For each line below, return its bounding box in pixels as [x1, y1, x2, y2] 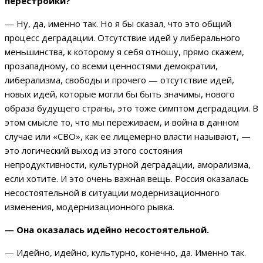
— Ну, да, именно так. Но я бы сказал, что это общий [5, 18, 231, 30]
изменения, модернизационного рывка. [5, 201, 174, 213]
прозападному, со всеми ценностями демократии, [5, 60, 218, 72]
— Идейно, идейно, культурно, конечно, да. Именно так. [5, 247, 246, 259]
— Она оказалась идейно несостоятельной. [5, 224, 211, 236]
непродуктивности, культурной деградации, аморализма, [5, 159, 251, 171]
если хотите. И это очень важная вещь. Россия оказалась [5, 173, 249, 185]
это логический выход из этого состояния [5, 144, 183, 157]
